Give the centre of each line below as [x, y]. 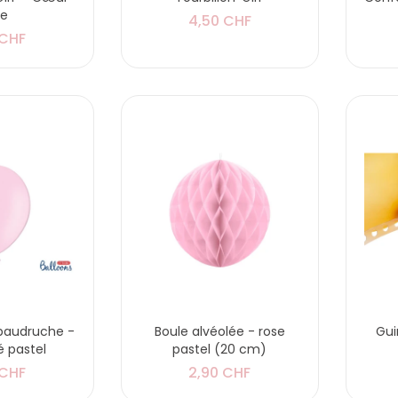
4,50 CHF [219, 20]
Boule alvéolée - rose [219, 332]
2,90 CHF [220, 373]
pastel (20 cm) [220, 350]
